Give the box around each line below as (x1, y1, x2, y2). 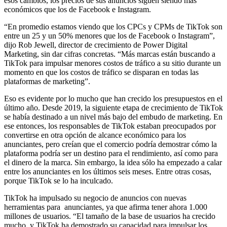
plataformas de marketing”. (4, 77, 90, 86)
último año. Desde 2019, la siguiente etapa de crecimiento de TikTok (4, 103, 223, 112)
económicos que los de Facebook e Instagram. (4, 5, 151, 14)
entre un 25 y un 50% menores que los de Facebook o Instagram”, (4, 31, 215, 40)
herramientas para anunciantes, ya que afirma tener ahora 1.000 (4, 202, 207, 211)
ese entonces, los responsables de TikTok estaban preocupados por (4, 121, 216, 130)
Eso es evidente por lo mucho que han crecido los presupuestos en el (4, 94, 222, 103)
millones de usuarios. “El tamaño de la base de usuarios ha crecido (4, 211, 215, 220)
